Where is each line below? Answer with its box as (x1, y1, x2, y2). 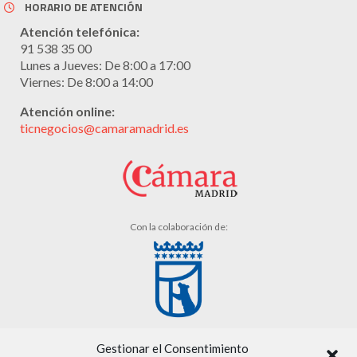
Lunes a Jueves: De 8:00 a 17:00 (20, 57, 190, 73)
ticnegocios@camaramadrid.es (20, 120, 189, 136)
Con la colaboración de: (129, 221, 228, 233)
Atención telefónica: (20, 24, 139, 40)
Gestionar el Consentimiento (96, 341, 249, 355)
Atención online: (20, 104, 115, 120)
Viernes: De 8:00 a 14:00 (20, 74, 153, 90)
